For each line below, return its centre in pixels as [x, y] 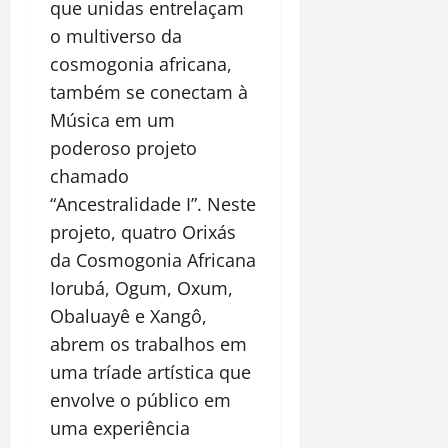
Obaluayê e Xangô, [128, 315]
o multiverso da [116, 35]
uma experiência [120, 427]
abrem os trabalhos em [148, 343]
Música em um [112, 119]
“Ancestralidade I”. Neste [153, 203]
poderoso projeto [123, 147]
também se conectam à [149, 91]
